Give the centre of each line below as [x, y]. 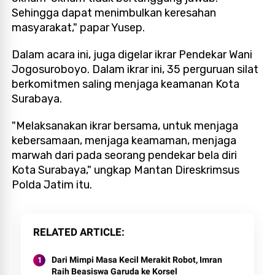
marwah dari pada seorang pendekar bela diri [125, 155]
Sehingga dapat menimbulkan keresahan [114, 13]
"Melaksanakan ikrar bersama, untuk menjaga [125, 126]
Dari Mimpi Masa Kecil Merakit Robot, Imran [137, 259]
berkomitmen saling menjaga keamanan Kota [126, 84]
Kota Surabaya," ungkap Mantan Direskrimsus [126, 170]
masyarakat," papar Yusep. [79, 27]
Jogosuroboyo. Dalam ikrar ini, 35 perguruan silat [135, 69]
